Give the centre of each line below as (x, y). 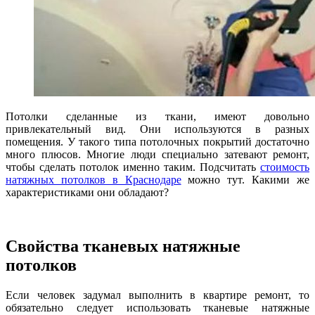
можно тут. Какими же (245, 179)
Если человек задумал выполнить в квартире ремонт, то (157, 295)
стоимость (285, 167)
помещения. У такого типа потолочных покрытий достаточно (157, 141)
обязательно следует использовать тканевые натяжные (157, 307)
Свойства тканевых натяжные (123, 246)
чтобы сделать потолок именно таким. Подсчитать (133, 167)
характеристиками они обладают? (87, 192)
